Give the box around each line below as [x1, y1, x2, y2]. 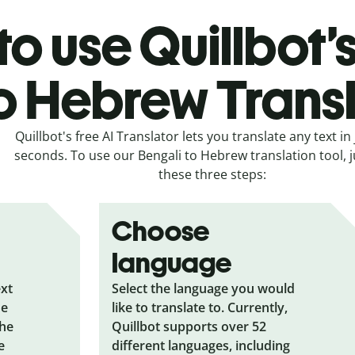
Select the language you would [112, 279, 296, 297]
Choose [112, 213, 210, 248]
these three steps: [158, 165, 266, 183]
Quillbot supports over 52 [112, 317, 267, 335]
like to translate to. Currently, [112, 298, 288, 316]
